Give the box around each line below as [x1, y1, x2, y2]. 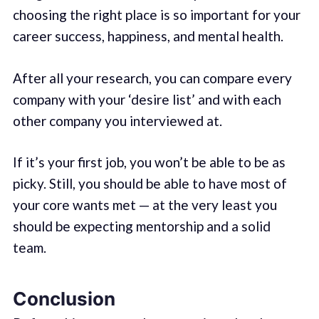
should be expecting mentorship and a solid [12, 218, 271, 235]
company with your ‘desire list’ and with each [12, 90, 281, 108]
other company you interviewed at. [12, 112, 222, 129]
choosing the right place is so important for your [12, 6, 300, 23]
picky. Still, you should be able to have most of [12, 175, 287, 192]
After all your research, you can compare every [12, 69, 292, 86]
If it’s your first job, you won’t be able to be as [12, 154, 286, 171]
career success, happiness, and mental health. [12, 28, 283, 45]
